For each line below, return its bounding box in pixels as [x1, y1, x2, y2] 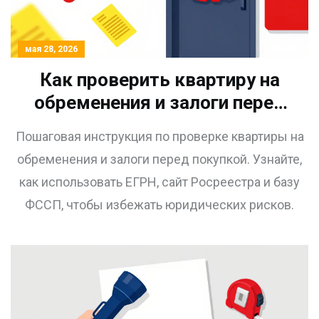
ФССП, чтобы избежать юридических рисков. [25, 197, 294, 213]
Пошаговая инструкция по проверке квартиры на [15, 129, 304, 145]
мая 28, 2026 [25, 44, 78, 55]
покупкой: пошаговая [66, 115, 253, 137]
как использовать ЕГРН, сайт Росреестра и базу [19, 174, 300, 190]
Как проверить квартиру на [39, 69, 280, 91]
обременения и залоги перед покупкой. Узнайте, [17, 152, 302, 167]
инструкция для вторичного [36, 137, 283, 159]
